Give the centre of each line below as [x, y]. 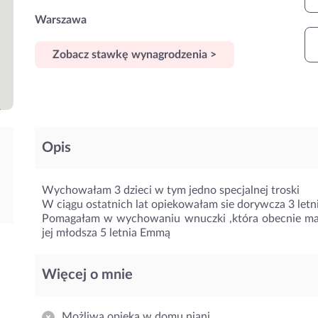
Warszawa [61, 20]
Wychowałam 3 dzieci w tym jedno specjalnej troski [171, 190]
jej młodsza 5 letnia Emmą [106, 233]
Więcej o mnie [87, 275]
